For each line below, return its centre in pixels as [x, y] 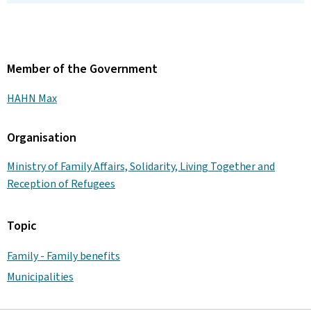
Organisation [42, 137]
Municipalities [40, 277]
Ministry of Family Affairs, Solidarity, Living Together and [141, 166]
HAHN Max [32, 98]
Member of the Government [82, 69]
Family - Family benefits [64, 256]
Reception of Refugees [61, 184]
